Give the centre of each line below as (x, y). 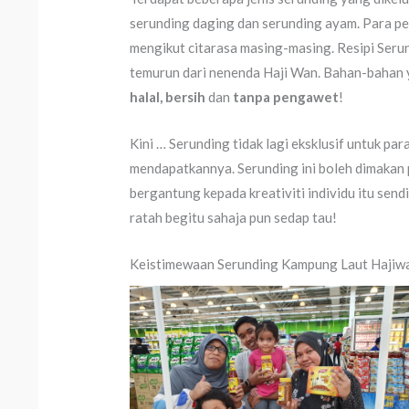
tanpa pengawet (286, 96)
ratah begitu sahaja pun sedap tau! (234, 217)
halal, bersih (168, 96)
